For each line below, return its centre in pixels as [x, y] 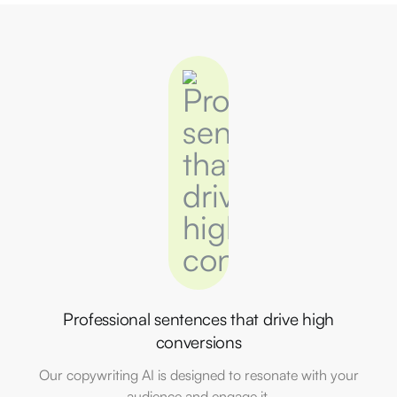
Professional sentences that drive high [198, 319]
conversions [198, 343]
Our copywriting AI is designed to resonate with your [198, 375]
